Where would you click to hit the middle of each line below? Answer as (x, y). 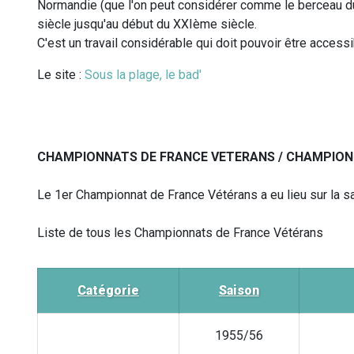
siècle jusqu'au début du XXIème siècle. (147, 24)
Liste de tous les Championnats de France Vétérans (180, 233)
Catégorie (108, 291)
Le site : (61, 75)
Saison (239, 291)
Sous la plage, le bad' (143, 75)
